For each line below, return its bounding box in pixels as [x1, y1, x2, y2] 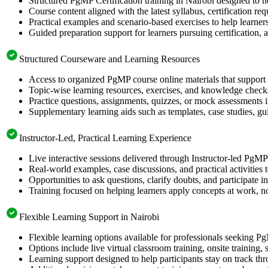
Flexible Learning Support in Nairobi [19, 211, 159, 222]
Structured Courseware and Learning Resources [19, 53, 200, 64]
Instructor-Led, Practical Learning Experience [19, 132, 191, 143]
